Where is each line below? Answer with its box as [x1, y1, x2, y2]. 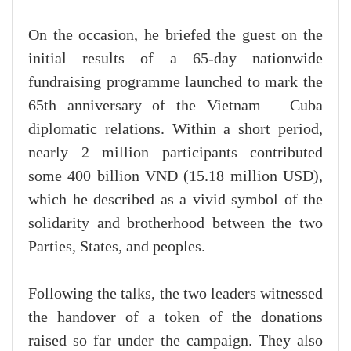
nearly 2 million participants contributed [28, 144, 323, 162]
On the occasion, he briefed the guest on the [28, 27, 323, 45]
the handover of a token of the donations [28, 309, 323, 327]
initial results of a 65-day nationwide [28, 50, 323, 68]
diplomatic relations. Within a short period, [28, 121, 323, 139]
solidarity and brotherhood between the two [28, 215, 323, 233]
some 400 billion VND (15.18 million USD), [28, 168, 323, 186]
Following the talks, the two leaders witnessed [28, 285, 323, 303]
